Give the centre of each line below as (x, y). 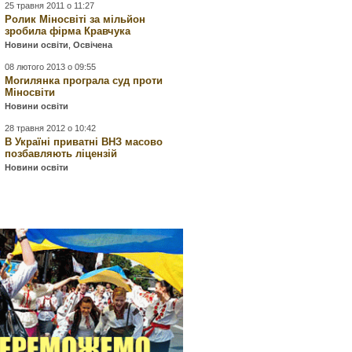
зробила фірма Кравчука (68, 31)
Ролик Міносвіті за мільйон (75, 19)
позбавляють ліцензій (61, 154)
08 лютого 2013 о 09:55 (51, 67)
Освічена (93, 45)
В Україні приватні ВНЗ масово (84, 142)
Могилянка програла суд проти (84, 81)
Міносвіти (30, 92)
